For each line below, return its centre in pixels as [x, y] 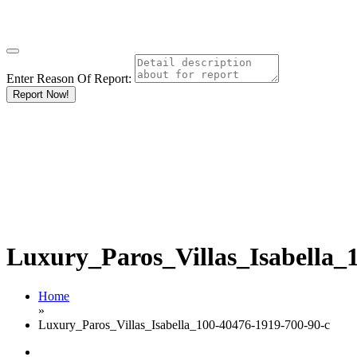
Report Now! [41, 94]
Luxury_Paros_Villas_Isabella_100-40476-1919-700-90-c [184, 324]
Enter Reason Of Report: [69, 78]
